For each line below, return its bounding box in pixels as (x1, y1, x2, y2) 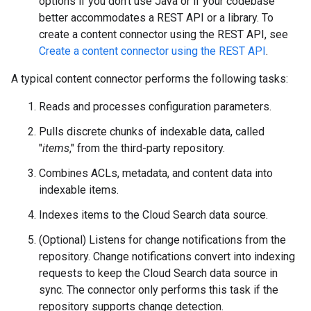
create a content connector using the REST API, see (39, 28, 288, 41)
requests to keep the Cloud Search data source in (39, 267, 278, 280)
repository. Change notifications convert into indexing (39, 250, 295, 263)
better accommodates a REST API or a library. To (39, 11, 274, 24)
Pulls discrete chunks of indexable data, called (39, 125, 264, 138)
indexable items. (39, 183, 119, 196)
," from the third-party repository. (69, 142, 225, 155)
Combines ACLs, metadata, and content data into (39, 167, 273, 180)
